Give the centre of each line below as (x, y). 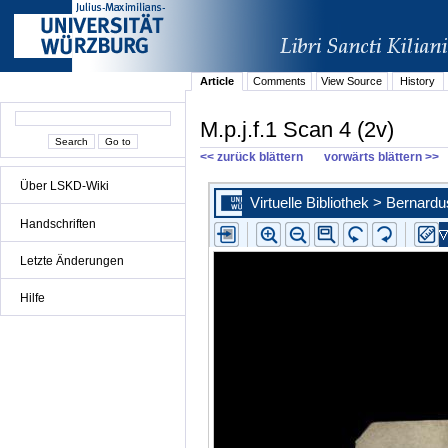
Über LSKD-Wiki (64, 186)
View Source (352, 81)
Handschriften (58, 223)
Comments (279, 81)
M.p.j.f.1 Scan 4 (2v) (297, 129)
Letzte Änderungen (72, 260)
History (418, 81)
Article (217, 81)
